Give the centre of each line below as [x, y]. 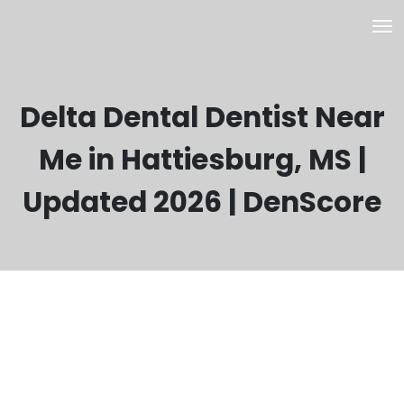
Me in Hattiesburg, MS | [202, 160]
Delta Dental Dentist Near [202, 117]
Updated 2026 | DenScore [202, 202]
